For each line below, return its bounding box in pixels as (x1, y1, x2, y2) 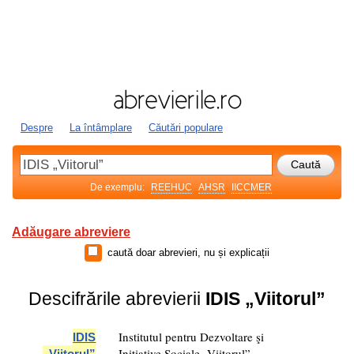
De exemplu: (90, 182, 147, 193)
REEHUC (151, 182, 192, 193)
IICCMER (232, 182, 272, 193)
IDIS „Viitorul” (205, 288, 326, 309)
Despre (21, 122, 53, 134)
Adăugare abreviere (12, 225, 130, 239)
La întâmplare (70, 122, 132, 134)
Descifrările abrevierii (28, 288, 205, 309)
